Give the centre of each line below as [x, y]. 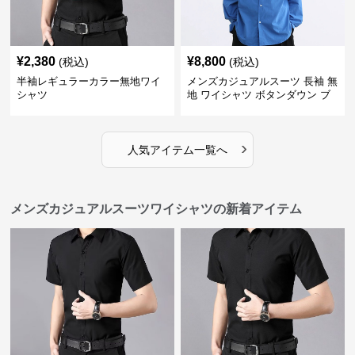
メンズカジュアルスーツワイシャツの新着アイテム [157, 209]
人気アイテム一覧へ [177, 150]
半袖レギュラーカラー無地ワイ [89, 81]
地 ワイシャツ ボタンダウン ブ [258, 95]
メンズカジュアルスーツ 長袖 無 [262, 81]
